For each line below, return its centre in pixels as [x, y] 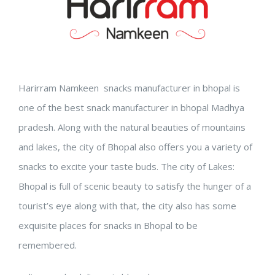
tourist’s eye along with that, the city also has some [127, 206]
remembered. [48, 245]
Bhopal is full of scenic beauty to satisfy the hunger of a [135, 186]
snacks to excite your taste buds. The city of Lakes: [126, 167]
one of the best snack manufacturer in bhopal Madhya [131, 108]
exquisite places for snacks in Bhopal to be [108, 226]
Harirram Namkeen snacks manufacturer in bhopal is [129, 88]
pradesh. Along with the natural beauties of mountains [132, 127]
